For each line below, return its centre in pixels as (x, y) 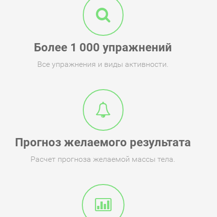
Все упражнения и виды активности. (103, 64)
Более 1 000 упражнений (103, 47)
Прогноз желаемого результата (103, 142)
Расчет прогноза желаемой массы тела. (103, 159)
